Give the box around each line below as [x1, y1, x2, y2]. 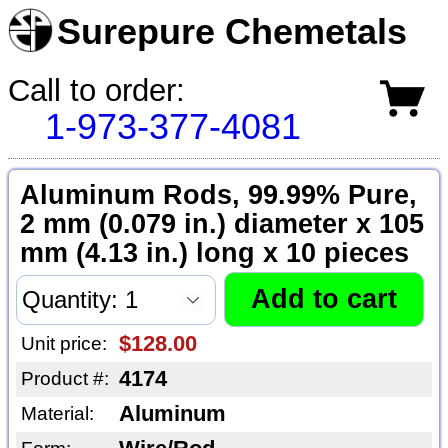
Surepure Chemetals [57, 12, 408, 52]
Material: [20, 403, 94, 425]
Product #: [20, 368, 109, 390]
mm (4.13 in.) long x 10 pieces [19, 238, 409, 269]
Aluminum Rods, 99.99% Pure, [19, 180, 417, 211]
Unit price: [20, 333, 107, 355]
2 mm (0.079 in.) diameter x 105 [19, 209, 424, 240]
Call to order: [8, 72, 185, 108]
